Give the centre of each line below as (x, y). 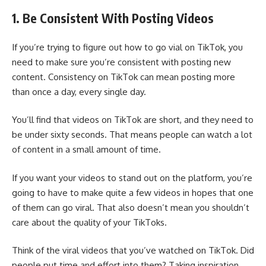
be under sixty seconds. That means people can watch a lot (132, 135)
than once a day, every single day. (79, 91)
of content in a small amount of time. (86, 150)
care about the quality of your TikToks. (89, 222)
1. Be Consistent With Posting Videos (113, 18)
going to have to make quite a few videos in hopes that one (133, 192)
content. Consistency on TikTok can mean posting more (123, 77)
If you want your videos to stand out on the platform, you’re (132, 178)
